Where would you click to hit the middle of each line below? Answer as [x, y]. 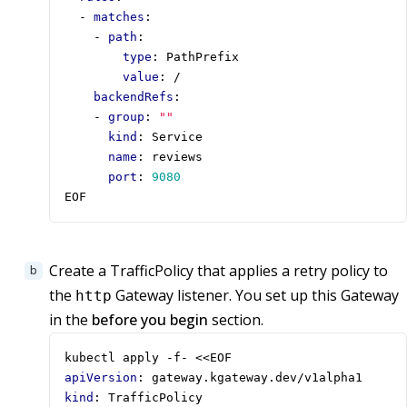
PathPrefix [203, 57]
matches [119, 17]
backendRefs [134, 97]
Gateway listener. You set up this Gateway [255, 296]
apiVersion [101, 378]
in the [70, 320]
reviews [177, 157]
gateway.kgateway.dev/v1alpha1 [257, 378]
